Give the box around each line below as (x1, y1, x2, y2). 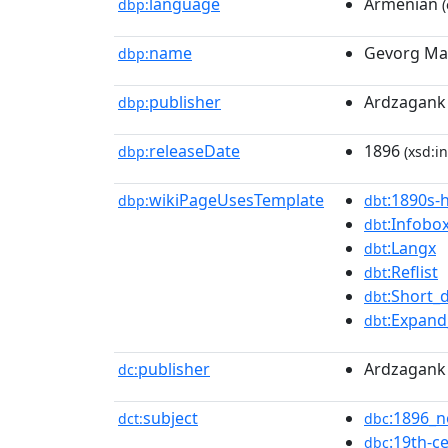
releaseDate (149, 140, 240, 162)
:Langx (387, 237, 436, 259)
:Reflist (387, 261, 438, 283)
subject (143, 407, 198, 429)
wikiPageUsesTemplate (149, 189, 324, 211)
